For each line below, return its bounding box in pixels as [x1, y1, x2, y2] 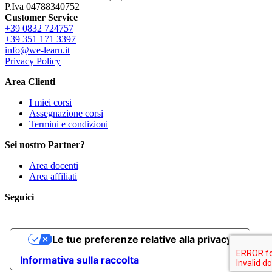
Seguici [5, 192, 34, 203]
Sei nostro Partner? [5, 140, 85, 151]
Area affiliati [29, 171, 77, 182]
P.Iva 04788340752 [5, 1, 80, 12]
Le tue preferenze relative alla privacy [52, 233, 232, 246]
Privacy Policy [5, 56, 61, 67]
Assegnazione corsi [29, 108, 103, 119]
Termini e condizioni [29, 119, 108, 130]
